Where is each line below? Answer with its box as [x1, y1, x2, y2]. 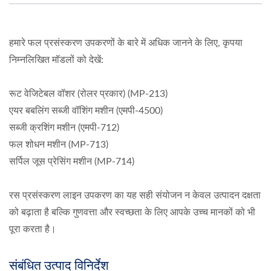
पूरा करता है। [9, 224, 56, 234]
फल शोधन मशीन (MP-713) [9, 140, 108, 149]
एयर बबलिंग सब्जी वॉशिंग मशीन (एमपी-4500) [9, 106, 163, 116]
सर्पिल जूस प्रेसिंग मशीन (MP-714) [9, 157, 134, 166]
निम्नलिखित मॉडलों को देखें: [9, 55, 103, 65]
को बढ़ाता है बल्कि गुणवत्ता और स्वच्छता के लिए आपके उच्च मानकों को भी [9, 207, 255, 217]
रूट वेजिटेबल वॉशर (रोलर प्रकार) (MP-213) [9, 89, 168, 99]
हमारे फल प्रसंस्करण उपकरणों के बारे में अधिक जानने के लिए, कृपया [9, 38, 243, 48]
